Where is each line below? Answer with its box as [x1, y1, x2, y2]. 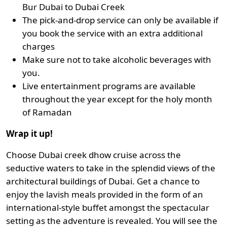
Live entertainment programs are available [22, 80, 196, 92]
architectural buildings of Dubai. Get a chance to [6, 175, 200, 187]
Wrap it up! [6, 127, 53, 139]
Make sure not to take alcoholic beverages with [22, 53, 211, 65]
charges [22, 40, 55, 52]
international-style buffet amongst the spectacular [6, 201, 209, 213]
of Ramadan [22, 106, 72, 118]
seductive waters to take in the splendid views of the [6, 162, 215, 174]
